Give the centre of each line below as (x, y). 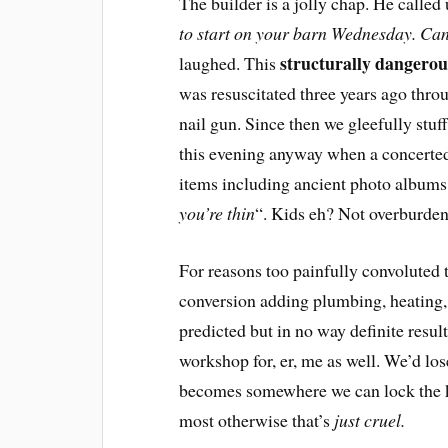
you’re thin (217, 212)
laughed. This (230, 62)
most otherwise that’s (257, 419)
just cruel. (370, 419)
